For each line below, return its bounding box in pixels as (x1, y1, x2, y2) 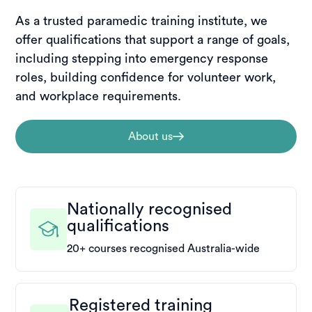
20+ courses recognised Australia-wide (66, 243, 260, 255)
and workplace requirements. (15, 90, 182, 103)
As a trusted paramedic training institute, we (15, 15, 268, 28)
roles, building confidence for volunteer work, (15, 71, 276, 84)
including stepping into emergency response (15, 52, 269, 65)
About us (128, 131, 173, 143)
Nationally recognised (66, 201, 232, 219)
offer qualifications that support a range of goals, (15, 33, 290, 47)
